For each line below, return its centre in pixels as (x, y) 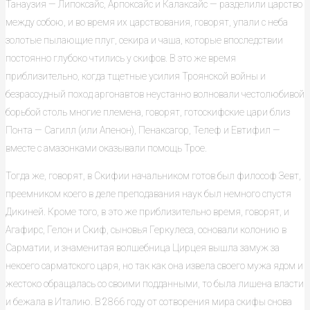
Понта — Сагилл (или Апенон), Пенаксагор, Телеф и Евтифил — (143, 130)
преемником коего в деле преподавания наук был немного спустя (148, 194)
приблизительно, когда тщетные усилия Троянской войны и (136, 76)
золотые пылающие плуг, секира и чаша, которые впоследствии (144, 40)
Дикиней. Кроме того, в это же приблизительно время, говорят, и (147, 212)
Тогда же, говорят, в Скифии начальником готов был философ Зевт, (153, 176)
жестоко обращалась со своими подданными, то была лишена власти (155, 284)
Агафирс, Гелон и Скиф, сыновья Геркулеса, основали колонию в (146, 230)
